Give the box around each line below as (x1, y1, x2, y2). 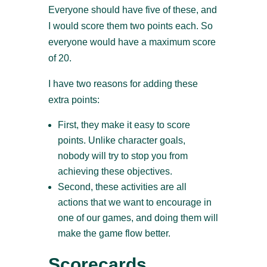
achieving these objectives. (57, 166, 172, 177)
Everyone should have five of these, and (48, 5, 217, 15)
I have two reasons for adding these (48, 79, 198, 89)
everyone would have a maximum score (48, 37, 216, 48)
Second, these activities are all (57, 182, 187, 193)
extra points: (48, 95, 100, 105)
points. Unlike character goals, (57, 135, 185, 146)
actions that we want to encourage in (57, 197, 212, 208)
